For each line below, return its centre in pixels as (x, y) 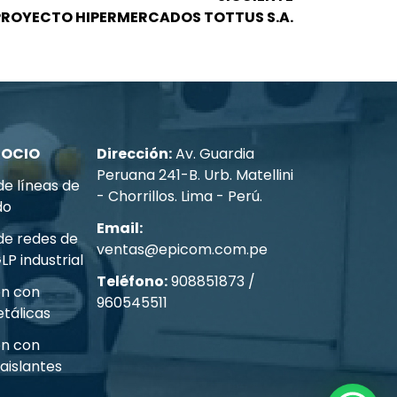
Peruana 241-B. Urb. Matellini (195, 175)
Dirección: (135, 154)
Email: (120, 229)
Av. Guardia (214, 154)
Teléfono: (132, 282)
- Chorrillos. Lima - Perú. (180, 197)
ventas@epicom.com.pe (183, 250)
